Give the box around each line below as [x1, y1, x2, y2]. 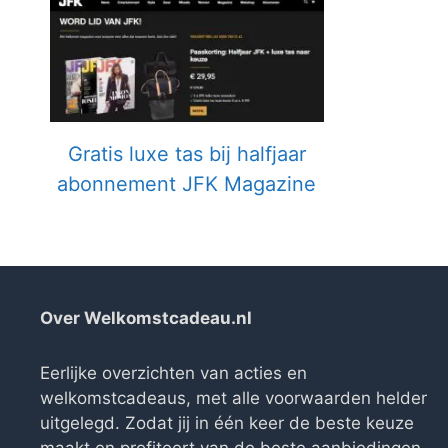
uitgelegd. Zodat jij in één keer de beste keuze [40, 412, 414, 433]
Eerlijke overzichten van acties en [40, 362, 307, 383]
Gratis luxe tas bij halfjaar [67, 141, 306, 166]
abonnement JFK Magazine [57, 171, 317, 196]
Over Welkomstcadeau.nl [40, 307, 252, 328]
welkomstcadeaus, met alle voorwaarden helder [40, 387, 427, 408]
